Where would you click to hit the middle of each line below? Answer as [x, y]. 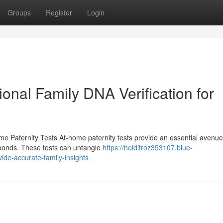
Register [59, 12]
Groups [19, 12]
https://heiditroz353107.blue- [148, 147]
